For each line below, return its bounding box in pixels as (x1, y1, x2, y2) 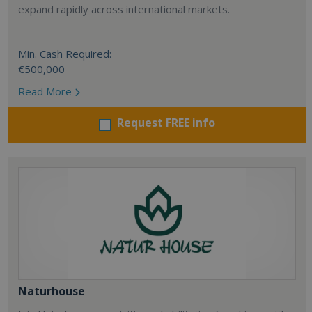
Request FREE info (116, 115, 215, 130)
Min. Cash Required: (17, 47, 111, 61)
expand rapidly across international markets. (17, 2, 230, 16)
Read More (17, 84, 75, 98)
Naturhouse (17, 283, 85, 299)
